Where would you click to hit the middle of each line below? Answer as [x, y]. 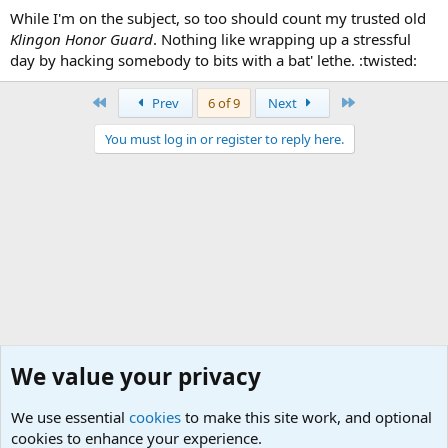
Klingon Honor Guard [81, 38]
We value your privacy [136, 376]
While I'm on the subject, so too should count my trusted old [218, 17]
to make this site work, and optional [306, 417]
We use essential [70, 417]
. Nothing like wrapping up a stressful [282, 38]
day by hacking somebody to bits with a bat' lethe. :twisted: [213, 59]
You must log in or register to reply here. [224, 138]
